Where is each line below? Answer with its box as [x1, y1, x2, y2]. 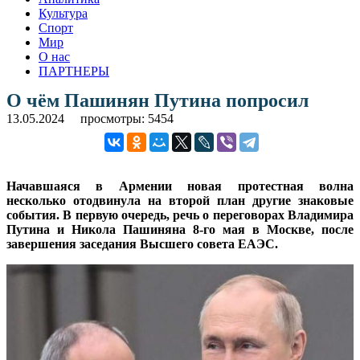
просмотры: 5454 [80, 111, 174, 125]
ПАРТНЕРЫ [39, 63, 109, 78]
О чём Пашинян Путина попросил [6, 89, 309, 111]
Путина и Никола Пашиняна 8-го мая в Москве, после [6, 222, 354, 236]
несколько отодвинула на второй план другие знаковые [6, 193, 354, 207]
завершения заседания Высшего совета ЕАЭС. [6, 236, 278, 251]
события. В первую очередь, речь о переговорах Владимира [6, 207, 354, 222]
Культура [39, 6, 88, 20]
